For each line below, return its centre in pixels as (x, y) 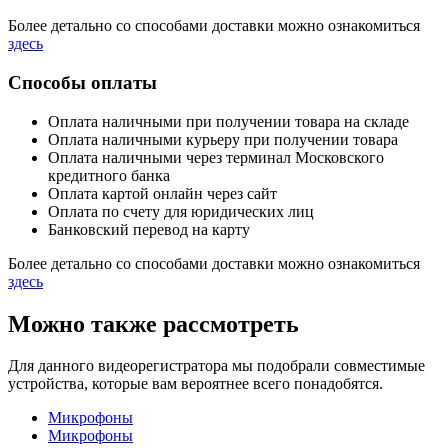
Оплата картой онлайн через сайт (162, 193)
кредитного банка (109, 175)
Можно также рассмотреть (153, 323)
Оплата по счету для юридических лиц (181, 211)
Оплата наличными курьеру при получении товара (223, 139)
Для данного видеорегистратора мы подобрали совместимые (216, 366)
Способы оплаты (82, 82)
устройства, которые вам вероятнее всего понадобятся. (195, 384)
